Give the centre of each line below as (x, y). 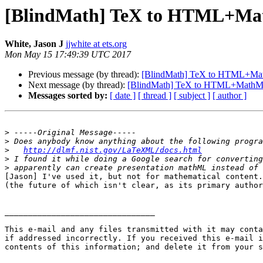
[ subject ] (192, 96)
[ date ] (123, 96)
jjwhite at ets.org (96, 44)
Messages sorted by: (68, 96)
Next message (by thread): (78, 85)
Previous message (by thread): (85, 75)
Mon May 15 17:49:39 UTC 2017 (68, 55)
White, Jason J (34, 44)
